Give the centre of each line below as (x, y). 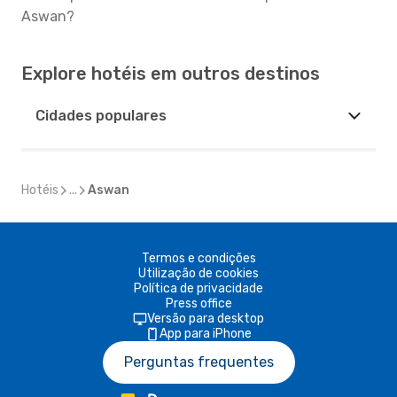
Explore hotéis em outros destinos (171, 74)
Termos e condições (198, 258)
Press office (198, 304)
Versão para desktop (206, 319)
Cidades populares (101, 116)
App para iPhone (206, 334)
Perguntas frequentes (198, 362)
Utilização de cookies (198, 273)
